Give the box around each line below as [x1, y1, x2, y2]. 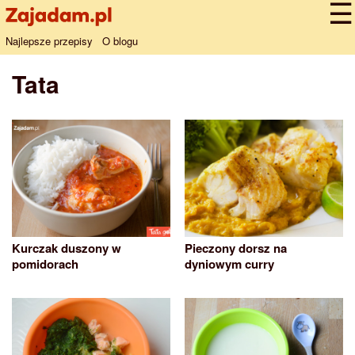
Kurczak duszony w [12, 239, 121, 258]
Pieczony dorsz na [185, 239, 287, 258]
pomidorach [12, 255, 78, 273]
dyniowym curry [185, 255, 274, 273]
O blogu [102, 33, 138, 48]
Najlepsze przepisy [6, 33, 93, 48]
